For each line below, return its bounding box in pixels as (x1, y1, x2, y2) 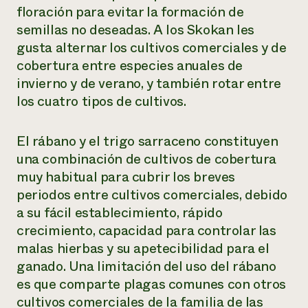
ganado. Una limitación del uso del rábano (16, 256, 276, 276)
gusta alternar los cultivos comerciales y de (16, 38, 287, 58)
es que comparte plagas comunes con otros (16, 274, 287, 294)
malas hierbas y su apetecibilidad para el (16, 239, 269, 258)
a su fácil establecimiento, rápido (16, 203, 223, 223)
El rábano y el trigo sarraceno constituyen (16, 131, 278, 151)
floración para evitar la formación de (16, 2, 244, 22)
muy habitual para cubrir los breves (16, 167, 236, 187)
